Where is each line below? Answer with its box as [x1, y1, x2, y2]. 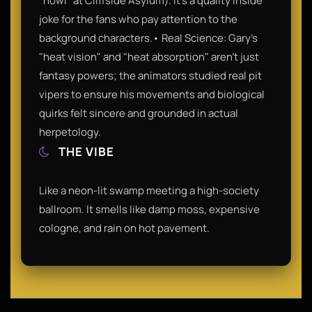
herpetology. [39, 124, 101, 139]
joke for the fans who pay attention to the [39, 11, 237, 26]
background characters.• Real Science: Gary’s [39, 30, 258, 45]
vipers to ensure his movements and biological [39, 86, 265, 102]
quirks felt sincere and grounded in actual [39, 105, 238, 120]
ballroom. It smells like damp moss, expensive [39, 201, 260, 217]
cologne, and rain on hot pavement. [39, 220, 210, 235]
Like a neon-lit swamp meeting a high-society [39, 182, 259, 198]
